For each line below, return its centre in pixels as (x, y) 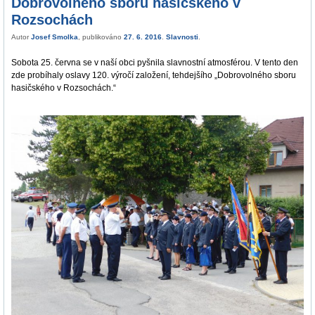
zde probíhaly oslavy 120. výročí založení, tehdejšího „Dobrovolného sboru (154, 75)
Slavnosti (182, 37)
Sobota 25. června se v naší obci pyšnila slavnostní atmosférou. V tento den (155, 63)
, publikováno (101, 37)
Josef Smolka (54, 37)
